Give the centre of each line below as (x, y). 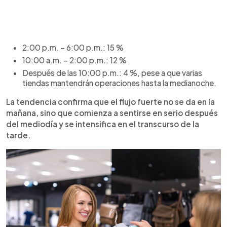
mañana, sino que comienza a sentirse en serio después (112, 113)
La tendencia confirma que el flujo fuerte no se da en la (110, 102)
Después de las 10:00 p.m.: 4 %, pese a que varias (112, 73)
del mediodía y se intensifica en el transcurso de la (103, 124)
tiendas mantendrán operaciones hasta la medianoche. (119, 83)
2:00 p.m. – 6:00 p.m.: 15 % (73, 47)
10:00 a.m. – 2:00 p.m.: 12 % (74, 60)
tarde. (18, 135)
